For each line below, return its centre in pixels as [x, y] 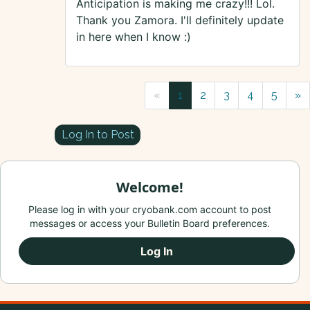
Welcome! [150, 188]
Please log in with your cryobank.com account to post [150, 210]
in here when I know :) [134, 37]
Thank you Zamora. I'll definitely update [180, 20]
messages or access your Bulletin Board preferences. [150, 224]
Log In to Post [98, 134]
